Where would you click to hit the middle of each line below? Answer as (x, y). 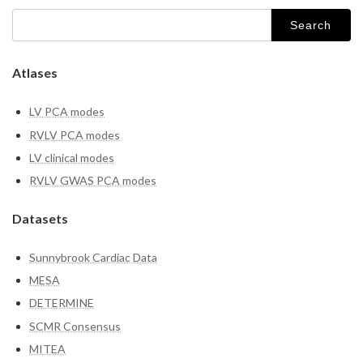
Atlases (35, 73)
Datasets (40, 218)
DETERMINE (62, 303)
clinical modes (78, 157)
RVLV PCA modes (75, 135)
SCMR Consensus (75, 326)
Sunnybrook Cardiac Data (93, 257)
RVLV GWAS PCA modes (93, 180)
